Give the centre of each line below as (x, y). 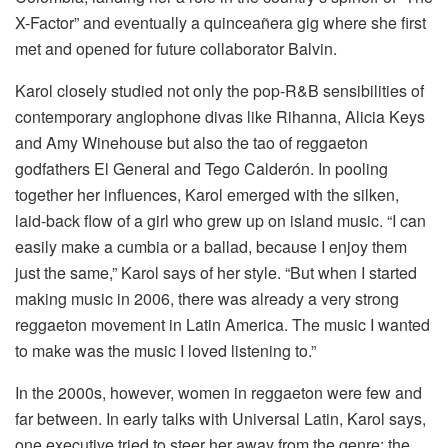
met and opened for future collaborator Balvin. (176, 48)
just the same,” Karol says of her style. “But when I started (216, 272)
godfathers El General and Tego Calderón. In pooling (201, 168)
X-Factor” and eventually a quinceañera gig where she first (220, 22)
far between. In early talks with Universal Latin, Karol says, (220, 418)
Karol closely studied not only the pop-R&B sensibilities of (219, 90)
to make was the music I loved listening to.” (165, 350)
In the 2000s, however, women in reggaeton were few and (218, 392)
